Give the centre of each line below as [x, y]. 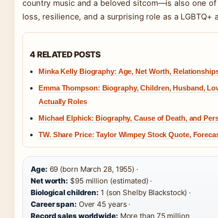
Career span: [54, 204]
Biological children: [65, 192]
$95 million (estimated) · [110, 181]
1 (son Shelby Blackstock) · [145, 192]
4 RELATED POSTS [65, 54]
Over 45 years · [104, 204]
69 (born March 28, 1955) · [93, 169]
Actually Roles [63, 101]
